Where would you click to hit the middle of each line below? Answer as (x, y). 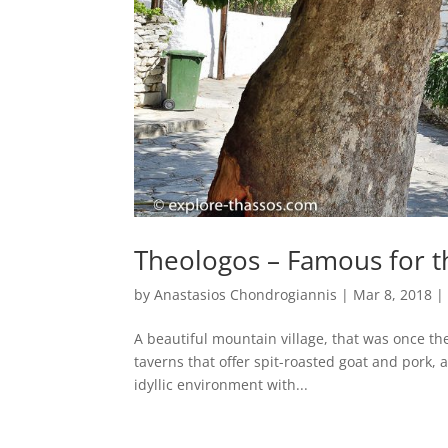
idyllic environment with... (221, 384)
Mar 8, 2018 (393, 294)
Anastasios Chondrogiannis (246, 294)
